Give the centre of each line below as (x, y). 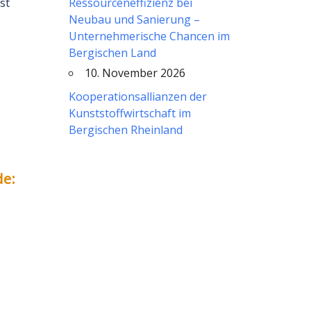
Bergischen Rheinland (125, 130)
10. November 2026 (135, 73)
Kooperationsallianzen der (137, 96)
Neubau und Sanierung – (134, 19)
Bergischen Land (112, 53)
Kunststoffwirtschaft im (129, 113)
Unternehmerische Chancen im (149, 36)
